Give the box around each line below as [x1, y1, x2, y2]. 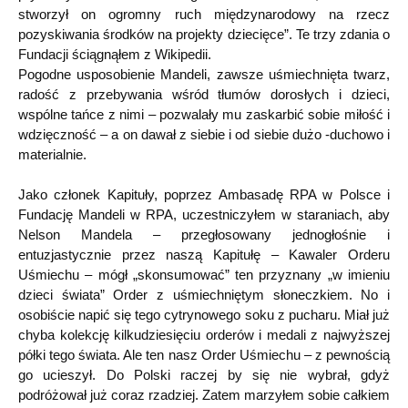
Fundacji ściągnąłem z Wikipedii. [18, 46, 211, 62]
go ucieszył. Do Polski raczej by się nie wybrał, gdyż [18, 367, 390, 382]
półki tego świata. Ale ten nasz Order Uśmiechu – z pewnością [18, 347, 390, 362]
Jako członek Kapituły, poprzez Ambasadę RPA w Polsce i [18, 187, 390, 202]
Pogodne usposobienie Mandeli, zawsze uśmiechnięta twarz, [18, 66, 390, 82]
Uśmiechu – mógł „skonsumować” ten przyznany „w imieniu [18, 267, 390, 282]
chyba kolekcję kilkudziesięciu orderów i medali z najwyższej [18, 327, 390, 342]
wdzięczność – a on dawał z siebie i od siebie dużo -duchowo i [18, 126, 390, 142]
